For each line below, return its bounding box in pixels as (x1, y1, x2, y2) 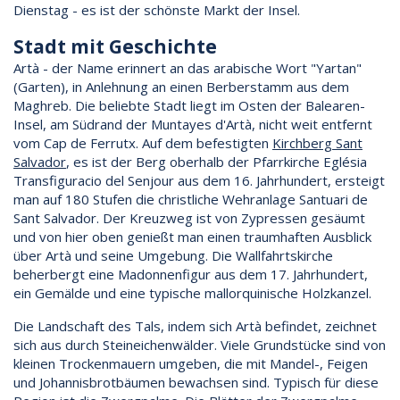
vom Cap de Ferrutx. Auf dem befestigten (13, 133, 272, 152)
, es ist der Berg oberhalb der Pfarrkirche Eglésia (66, 152, 367, 171)
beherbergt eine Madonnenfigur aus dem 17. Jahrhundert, (13, 264, 368, 283)
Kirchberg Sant (272, 133, 362, 152)
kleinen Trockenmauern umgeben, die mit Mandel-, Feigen (13, 354, 368, 372)
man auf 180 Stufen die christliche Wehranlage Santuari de (13, 189, 368, 208)
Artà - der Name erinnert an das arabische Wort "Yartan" (13, 58, 362, 77)
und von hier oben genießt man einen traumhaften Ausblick (13, 227, 371, 246)
